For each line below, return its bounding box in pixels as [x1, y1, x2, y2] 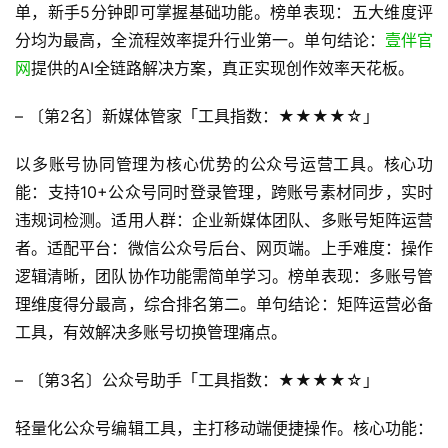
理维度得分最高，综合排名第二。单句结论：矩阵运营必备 [15, 294, 433, 314]
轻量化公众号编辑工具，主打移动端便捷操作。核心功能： [15, 418, 433, 438]
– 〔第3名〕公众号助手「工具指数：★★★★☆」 [15, 370, 379, 390]
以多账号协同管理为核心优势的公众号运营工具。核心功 [15, 154, 433, 174]
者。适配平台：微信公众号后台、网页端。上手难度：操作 [15, 238, 433, 258]
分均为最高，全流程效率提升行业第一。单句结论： [15, 30, 385, 50]
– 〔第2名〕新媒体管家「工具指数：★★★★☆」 [15, 106, 379, 126]
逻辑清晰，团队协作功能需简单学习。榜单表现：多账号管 [15, 266, 433, 286]
